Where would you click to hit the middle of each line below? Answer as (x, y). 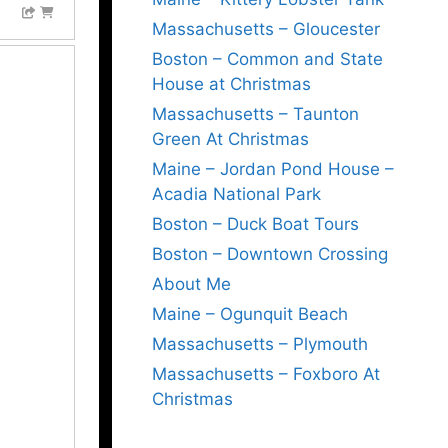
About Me (191, 284)
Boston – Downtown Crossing (270, 254)
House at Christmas (231, 84)
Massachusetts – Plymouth (260, 344)
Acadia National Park (236, 194)
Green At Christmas (230, 139)
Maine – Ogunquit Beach (250, 314)
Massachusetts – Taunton (255, 114)
